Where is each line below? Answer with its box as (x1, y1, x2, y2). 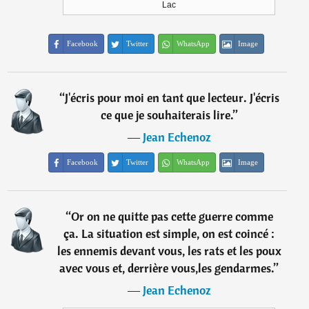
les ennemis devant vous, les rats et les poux (57, 243, 281, 259)
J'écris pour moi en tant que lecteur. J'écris (64, 90, 279, 106)
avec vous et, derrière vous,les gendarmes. (59, 260, 275, 276)
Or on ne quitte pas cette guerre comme (70, 208, 273, 224)
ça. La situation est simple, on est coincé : (63, 226, 275, 241)
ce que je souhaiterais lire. (100, 107, 233, 123)
